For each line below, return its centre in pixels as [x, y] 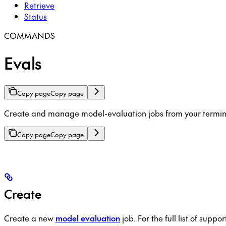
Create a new [30, 218]
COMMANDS [30, 35]
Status [36, 16]
